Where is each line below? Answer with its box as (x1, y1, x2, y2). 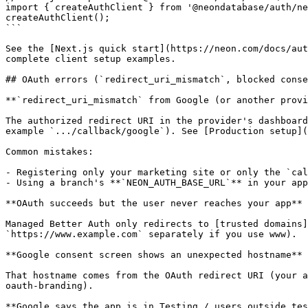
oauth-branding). (5, 280, 93, 291)
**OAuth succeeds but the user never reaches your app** (5, 198, 302, 208)
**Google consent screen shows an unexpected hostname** (5, 250, 302, 260)
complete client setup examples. (5, 54, 176, 64)
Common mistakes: (5, 146, 93, 157)
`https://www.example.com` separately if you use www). (5, 229, 297, 239)
